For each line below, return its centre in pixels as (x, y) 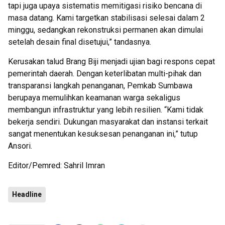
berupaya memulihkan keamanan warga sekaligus (94, 98)
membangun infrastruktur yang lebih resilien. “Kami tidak (106, 110)
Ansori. (20, 146)
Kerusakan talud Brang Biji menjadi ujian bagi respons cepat (111, 62)
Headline (27, 194)
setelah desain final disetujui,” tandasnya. (80, 42)
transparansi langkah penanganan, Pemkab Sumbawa (100, 86)
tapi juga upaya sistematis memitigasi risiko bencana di (105, 6)
